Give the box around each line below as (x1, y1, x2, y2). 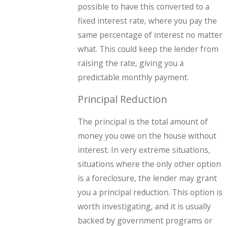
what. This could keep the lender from (78, 43, 219, 54)
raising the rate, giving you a (78, 57, 184, 69)
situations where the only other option (78, 158, 221, 169)
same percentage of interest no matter (78, 29, 223, 40)
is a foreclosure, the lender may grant (78, 172, 217, 184)
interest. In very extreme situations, (78, 144, 211, 155)
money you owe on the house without (78, 130, 217, 141)
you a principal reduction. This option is (78, 186, 223, 198)
